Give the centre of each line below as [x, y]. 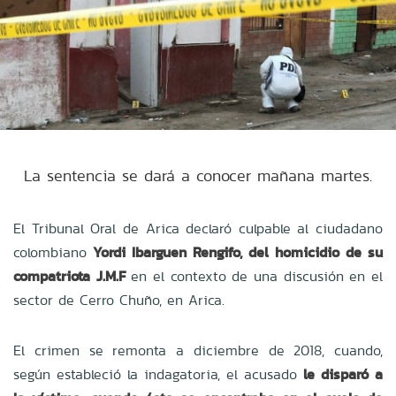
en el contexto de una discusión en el [254, 276]
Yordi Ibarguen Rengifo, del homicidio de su [238, 252]
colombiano [53, 252]
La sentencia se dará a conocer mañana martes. [198, 175]
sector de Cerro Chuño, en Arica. [119, 300]
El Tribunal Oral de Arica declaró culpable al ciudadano [198, 228]
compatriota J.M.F [69, 276]
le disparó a [343, 374]
